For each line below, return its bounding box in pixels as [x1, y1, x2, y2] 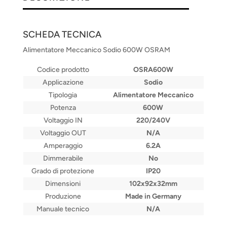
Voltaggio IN [43, 116, 83, 125]
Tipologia [49, 91, 78, 100]
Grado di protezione [31, 167, 95, 176]
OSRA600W [133, 65, 173, 74]
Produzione [45, 192, 81, 201]
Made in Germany [125, 192, 181, 201]
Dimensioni [45, 179, 81, 188]
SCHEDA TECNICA [22, 29, 101, 41]
